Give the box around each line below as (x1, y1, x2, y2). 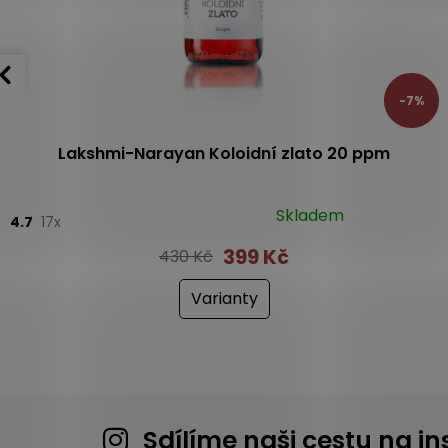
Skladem (275, 203, 344, 227)
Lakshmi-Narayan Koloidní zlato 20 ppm (58, 141, 390, 165)
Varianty (190, 286, 258, 310)
